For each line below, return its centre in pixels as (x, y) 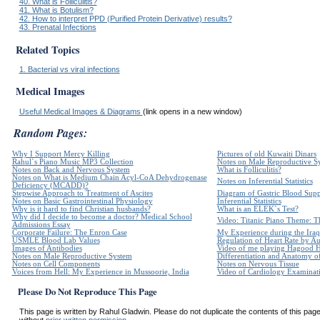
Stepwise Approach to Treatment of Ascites (82, 194)
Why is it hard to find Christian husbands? (81, 209)
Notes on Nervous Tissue (258, 264)
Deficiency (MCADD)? (50, 186)
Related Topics (47, 49)
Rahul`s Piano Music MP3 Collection (72, 162)
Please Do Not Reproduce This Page (87, 291)
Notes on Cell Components (56, 264)
